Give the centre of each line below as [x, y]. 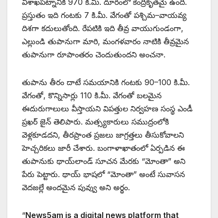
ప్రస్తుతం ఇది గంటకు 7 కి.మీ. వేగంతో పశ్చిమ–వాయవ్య [104, 15]
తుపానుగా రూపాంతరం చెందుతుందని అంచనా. [94, 54]
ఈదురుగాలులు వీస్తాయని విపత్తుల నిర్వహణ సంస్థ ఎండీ [107, 108]
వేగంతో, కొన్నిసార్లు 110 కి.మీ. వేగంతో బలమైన [92, 95]
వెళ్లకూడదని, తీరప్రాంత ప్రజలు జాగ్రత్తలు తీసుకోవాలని [103, 135]
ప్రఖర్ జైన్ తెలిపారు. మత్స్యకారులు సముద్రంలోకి [95, 121]
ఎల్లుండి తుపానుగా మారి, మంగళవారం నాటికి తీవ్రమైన [105, 41]
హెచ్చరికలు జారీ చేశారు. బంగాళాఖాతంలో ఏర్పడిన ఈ [103, 148]
